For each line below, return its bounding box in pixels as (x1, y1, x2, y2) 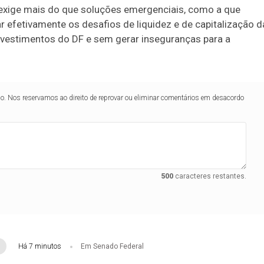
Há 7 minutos (18, 242, 61, 251)
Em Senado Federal (80, 242, 144, 251)
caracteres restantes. (173, 172, 246, 181)
